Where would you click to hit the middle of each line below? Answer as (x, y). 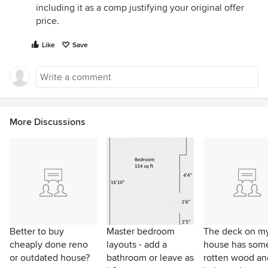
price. (48, 21)
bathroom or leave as (150, 258)
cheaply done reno (49, 245)
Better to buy (37, 232)
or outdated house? (50, 258)
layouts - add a (137, 245)
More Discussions (48, 122)
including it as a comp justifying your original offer (140, 8)
